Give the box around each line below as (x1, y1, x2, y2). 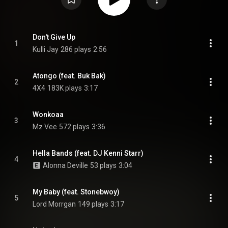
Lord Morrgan (33, 200, 76, 208)
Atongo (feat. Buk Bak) (33, 72, 106, 80)
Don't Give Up (33, 33, 75, 41)
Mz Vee (33, 123, 57, 131)
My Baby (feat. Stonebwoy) (33, 188, 120, 196)
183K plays (47, 84, 82, 92)
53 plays (90, 161, 117, 169)
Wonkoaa (33, 110, 64, 119)
